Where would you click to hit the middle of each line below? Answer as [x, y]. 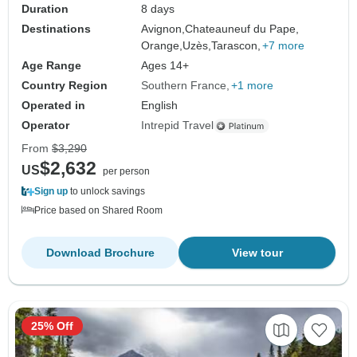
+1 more [253, 86]
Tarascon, [236, 46]
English [160, 106]
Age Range [51, 66]
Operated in [53, 106]
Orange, [162, 46]
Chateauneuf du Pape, [242, 29]
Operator [45, 126]
